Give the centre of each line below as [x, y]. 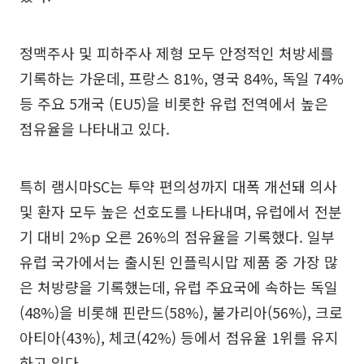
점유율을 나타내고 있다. [95, 128]
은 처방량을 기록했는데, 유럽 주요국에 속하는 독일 [179, 286]
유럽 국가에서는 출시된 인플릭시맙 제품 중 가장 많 [179, 261]
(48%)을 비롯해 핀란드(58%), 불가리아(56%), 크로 [181, 312]
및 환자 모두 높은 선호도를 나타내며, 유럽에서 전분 [181, 211]
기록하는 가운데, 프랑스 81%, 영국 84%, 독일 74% [182, 78]
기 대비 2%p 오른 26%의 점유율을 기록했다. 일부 [177, 236]
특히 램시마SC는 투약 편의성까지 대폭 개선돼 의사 [178, 186]
